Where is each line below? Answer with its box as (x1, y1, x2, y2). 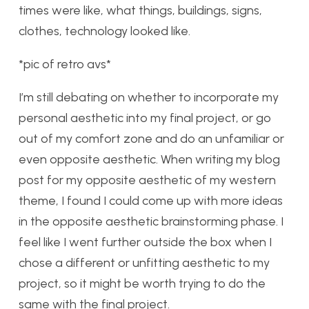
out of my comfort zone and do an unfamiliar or (19, 131, 284, 147)
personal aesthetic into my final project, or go (19, 110, 271, 126)
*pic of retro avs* (19, 57, 111, 72)
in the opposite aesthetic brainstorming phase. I (19, 214, 283, 230)
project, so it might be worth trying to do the (19, 276, 266, 292)
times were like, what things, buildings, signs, (19, 3, 262, 19)
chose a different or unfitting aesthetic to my (19, 255, 270, 271)
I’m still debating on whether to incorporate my (19, 90, 279, 106)
